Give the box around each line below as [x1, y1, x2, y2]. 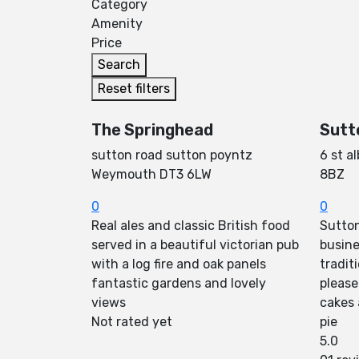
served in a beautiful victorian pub [91, 237, 299, 252]
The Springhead [91, 120, 213, 139]
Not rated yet [91, 314, 172, 329]
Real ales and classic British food [91, 218, 290, 233]
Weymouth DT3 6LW [91, 167, 212, 182]
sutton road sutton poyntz [91, 147, 252, 163]
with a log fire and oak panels [91, 256, 266, 272]
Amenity [91, 16, 143, 31]
